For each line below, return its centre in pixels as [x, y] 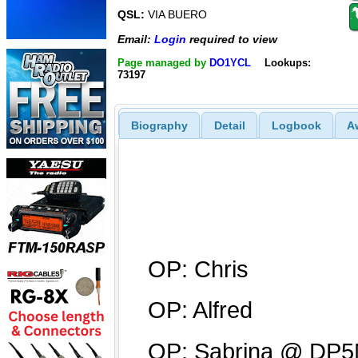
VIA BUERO [176, 15]
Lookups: [287, 63]
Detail [229, 125]
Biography [159, 125]
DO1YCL [230, 63]
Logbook [296, 125]
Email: [136, 39]
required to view [232, 39]
